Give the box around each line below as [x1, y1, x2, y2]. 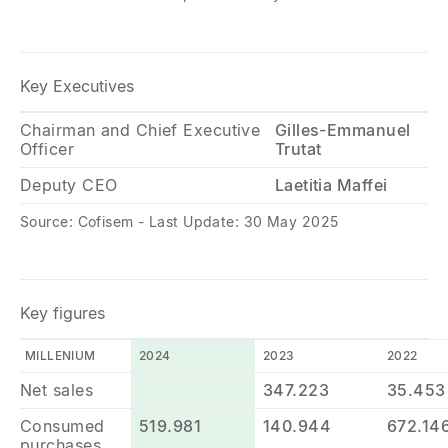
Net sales [20, 380, 93, 400]
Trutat [274, 139, 322, 159]
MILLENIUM [24, 348, 96, 363]
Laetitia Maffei [274, 175, 388, 195]
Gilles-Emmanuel [274, 120, 411, 140]
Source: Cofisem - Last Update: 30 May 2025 [20, 213, 339, 230]
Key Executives [20, 76, 134, 96]
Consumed [20, 416, 105, 436]
